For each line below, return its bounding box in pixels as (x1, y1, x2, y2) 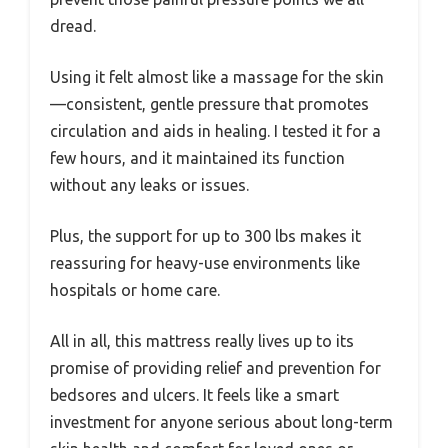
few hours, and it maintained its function (50, 149, 345, 168)
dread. (50, 17, 96, 36)
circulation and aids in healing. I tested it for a (50, 122, 381, 141)
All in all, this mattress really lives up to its (50, 332, 354, 351)
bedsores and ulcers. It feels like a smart (50, 386, 339, 405)
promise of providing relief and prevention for (50, 359, 381, 378)
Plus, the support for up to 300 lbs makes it (50, 227, 361, 246)
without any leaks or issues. (50, 176, 249, 195)
